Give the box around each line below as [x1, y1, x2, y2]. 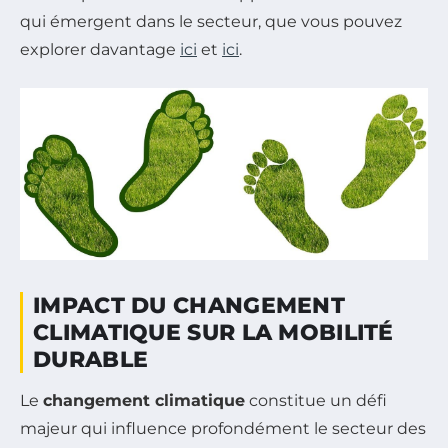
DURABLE [33, 346, 149, 373]
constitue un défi [245, 391, 387, 410]
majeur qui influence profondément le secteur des [20, 419, 426, 438]
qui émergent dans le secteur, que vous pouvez [20, 11, 402, 31]
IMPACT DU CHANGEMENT [33, 292, 345, 319]
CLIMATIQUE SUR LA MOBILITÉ [33, 319, 394, 346]
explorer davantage [20, 39, 180, 59]
